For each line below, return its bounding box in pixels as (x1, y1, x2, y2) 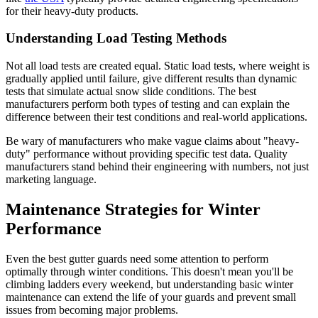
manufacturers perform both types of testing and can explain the (6, 97, 290, 110)
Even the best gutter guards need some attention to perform (6, 252, 268, 265)
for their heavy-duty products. (6, 4, 138, 17)
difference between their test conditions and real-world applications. (6, 110, 307, 123)
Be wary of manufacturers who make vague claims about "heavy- (6, 134, 299, 147)
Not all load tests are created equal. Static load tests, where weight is (6, 59, 309, 72)
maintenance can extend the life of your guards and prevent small (6, 290, 296, 303)
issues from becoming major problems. (6, 303, 178, 316)
